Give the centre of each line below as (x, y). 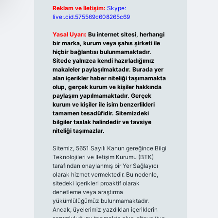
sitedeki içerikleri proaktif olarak (96, 183)
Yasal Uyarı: (69, 34)
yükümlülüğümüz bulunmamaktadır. (100, 201)
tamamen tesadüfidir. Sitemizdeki (100, 113)
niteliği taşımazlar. (78, 131)
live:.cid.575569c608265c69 (91, 17)
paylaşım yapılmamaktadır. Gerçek (102, 96)
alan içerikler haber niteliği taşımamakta (109, 78)
